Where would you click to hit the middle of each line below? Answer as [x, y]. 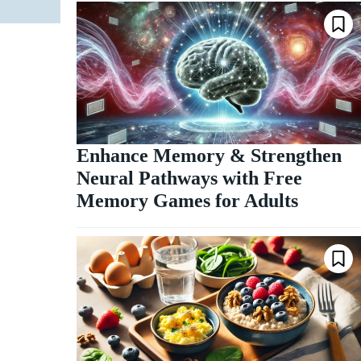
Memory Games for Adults [187, 200]
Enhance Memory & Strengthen [209, 155]
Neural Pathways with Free [189, 178]
